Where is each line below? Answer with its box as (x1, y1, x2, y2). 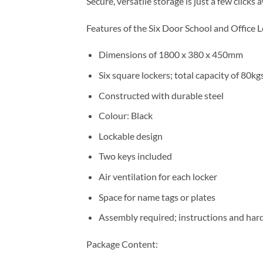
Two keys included (98, 150, 172, 162)
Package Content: (86, 238, 158, 249)
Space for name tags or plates (98, 191, 215, 203)
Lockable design (98, 130, 163, 141)
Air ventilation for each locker (98, 170, 217, 182)
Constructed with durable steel (98, 89, 224, 101)
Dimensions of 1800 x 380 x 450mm (98, 49, 243, 60)
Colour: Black (98, 110, 153, 122)
